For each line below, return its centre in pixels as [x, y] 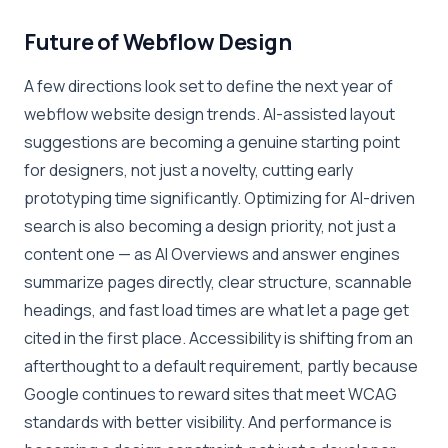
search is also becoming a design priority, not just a [210, 225]
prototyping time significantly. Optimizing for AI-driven [219, 197]
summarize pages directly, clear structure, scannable [218, 281]
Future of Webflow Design [158, 41]
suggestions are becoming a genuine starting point [212, 141]
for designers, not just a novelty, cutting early [188, 169]
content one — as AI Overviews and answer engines [212, 253]
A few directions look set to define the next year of [208, 85]
